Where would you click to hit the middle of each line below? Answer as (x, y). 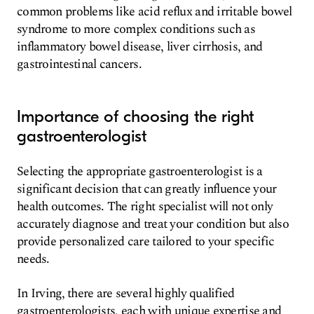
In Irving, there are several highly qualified (126, 293)
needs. (33, 259)
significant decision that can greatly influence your (147, 189)
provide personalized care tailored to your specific (146, 241)
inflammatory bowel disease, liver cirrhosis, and (140, 47)
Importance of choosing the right (135, 116)
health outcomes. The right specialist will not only (145, 206)
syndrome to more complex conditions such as (136, 29)
